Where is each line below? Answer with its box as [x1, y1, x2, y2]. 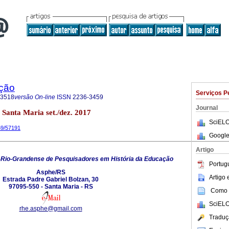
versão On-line [14, 94, 55, 101]
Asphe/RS [36, 168, 65, 176]
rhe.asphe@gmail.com [19, 204, 82, 212]
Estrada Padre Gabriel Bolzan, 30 [3, 175, 99, 183]
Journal [196, 104, 218, 111]
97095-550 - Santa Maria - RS [8, 182, 93, 190]
